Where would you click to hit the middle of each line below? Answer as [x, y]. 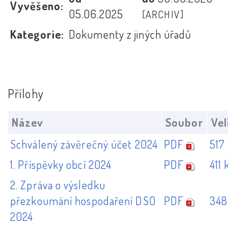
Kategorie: [37, 34]
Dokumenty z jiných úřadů [130, 34]
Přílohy [26, 94]
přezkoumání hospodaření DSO [83, 200]
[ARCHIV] [163, 15]
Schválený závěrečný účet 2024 [84, 144]
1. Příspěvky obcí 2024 [61, 164]
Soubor [184, 122]
